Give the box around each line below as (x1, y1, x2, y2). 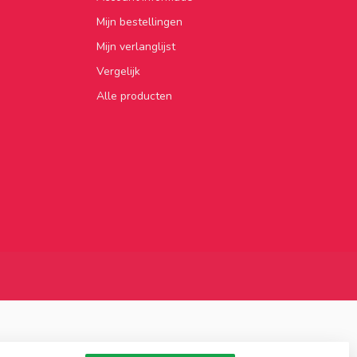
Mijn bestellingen (96, 14, 182, 29)
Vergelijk (96, 63, 140, 79)
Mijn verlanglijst (96, 38, 175, 54)
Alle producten (96, 88, 172, 104)
